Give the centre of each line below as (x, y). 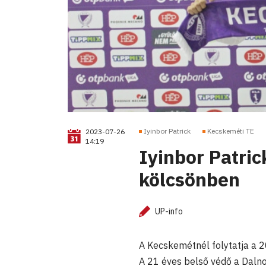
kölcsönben (189, 179)
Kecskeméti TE (231, 131)
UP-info (169, 211)
